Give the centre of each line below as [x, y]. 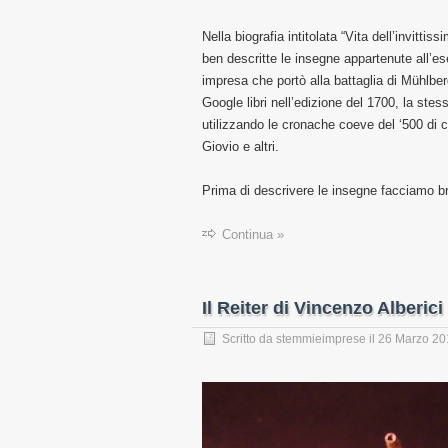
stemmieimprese [321, 339]
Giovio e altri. [240, 147]
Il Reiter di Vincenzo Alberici [322, 308]
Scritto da [249, 339]
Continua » [253, 235]
